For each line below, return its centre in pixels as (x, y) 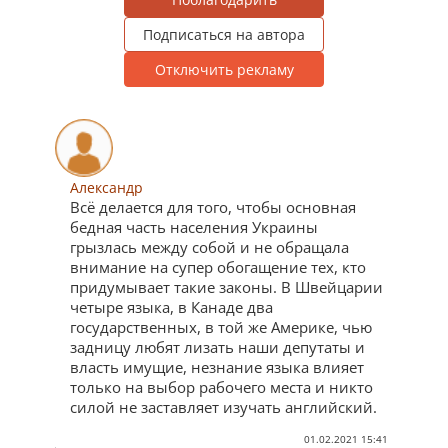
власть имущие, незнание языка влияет (217, 366)
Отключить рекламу (224, 69)
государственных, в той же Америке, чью (221, 326)
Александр (106, 187)
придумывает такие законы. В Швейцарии (226, 286)
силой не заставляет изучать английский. (223, 406)
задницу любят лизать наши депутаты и (217, 346)
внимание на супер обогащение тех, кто (218, 266)
